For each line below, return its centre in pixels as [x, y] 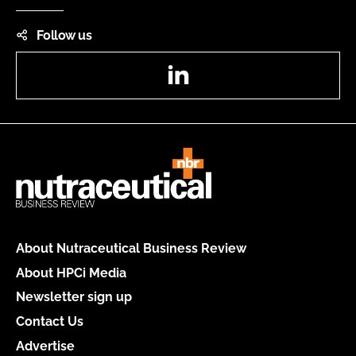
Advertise [45, 346]
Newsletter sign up [74, 297]
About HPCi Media [71, 273]
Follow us [64, 35]
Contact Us [50, 321]
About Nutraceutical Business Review [131, 248]
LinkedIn [217, 64]
